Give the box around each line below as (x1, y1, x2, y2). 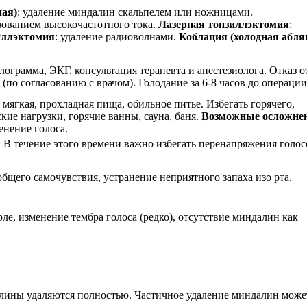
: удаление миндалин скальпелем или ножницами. (17, 5, 253, 18)
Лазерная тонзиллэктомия (158, 18, 289, 30)
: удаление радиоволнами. (55, 30, 179, 42)
